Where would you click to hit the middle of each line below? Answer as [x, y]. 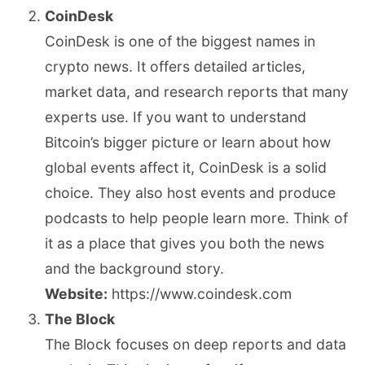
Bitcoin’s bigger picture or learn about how [188, 143]
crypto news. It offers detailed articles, [175, 67]
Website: [76, 294]
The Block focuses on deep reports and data [196, 345]
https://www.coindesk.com [200, 294]
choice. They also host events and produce [190, 193]
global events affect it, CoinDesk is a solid [186, 168]
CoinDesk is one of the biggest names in [180, 42]
